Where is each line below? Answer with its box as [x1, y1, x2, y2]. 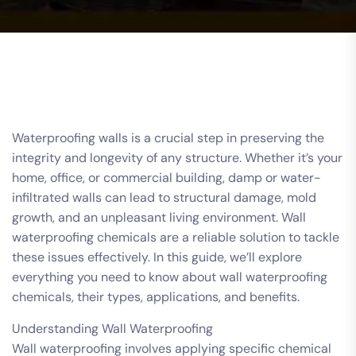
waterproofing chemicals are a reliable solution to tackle [12, 228, 339, 246]
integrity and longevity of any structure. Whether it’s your [12, 149, 342, 166]
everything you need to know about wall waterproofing [12, 268, 327, 285]
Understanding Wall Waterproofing [12, 319, 213, 337]
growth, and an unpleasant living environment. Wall [12, 208, 306, 226]
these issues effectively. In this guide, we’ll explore [12, 248, 302, 265]
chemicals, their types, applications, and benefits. [12, 288, 300, 305]
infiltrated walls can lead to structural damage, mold [12, 188, 316, 206]
